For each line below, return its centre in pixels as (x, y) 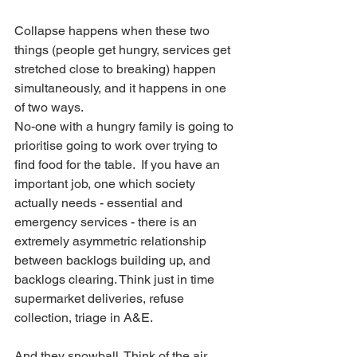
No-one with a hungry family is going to (126, 127)
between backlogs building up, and (114, 261)
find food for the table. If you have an (119, 165)
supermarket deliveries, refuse (101, 299)
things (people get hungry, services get (124, 50)
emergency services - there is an (107, 222)
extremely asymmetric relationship (112, 241)
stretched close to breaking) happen (117, 69)
